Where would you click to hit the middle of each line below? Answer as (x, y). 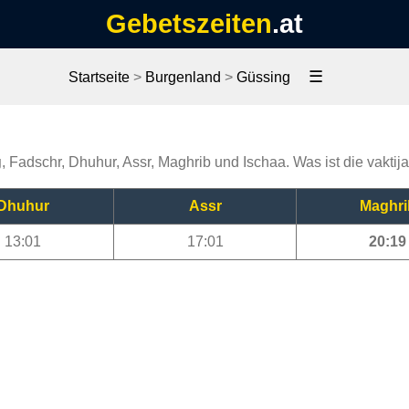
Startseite (99, 77)
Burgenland (183, 77)
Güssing (263, 77)
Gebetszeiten (189, 24)
